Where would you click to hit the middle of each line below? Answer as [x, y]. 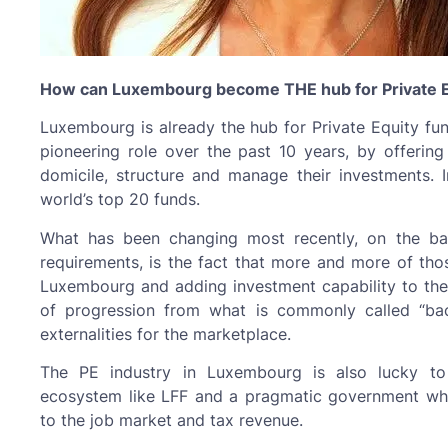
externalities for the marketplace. [165, 333]
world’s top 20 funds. [120, 199]
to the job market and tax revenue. [171, 419]
